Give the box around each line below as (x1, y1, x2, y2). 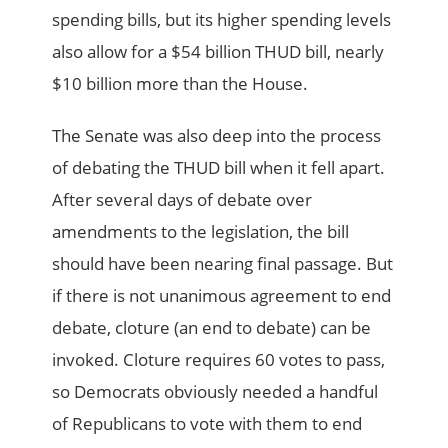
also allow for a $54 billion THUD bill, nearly (52, 40, 385, 64)
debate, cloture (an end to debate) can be (52, 316, 372, 340)
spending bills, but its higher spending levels (52, 8, 392, 32)
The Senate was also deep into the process (52, 124, 382, 148)
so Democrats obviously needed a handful (52, 380, 379, 404)
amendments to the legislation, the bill (52, 220, 350, 244)
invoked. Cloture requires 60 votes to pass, (52, 348, 386, 372)
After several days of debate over (52, 188, 313, 212)
